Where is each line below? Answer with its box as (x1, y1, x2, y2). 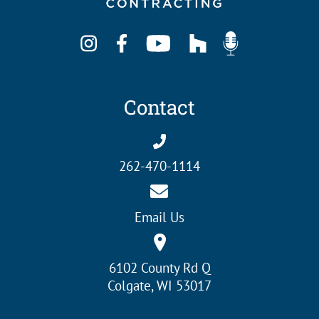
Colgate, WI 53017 (108, 276, 211, 294)
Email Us (135, 208, 184, 226)
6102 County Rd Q (108, 258, 211, 276)
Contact (124, 93, 195, 120)
